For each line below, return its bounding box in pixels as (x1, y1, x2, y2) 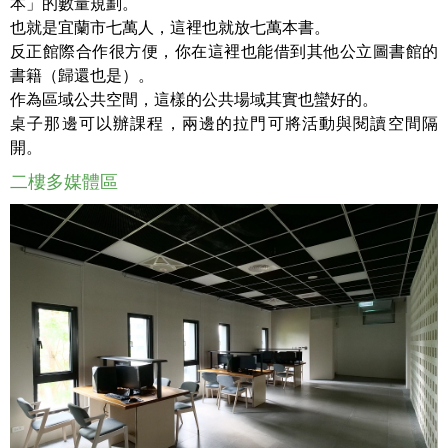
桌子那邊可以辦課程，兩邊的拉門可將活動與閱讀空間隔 (10, 115, 438, 133)
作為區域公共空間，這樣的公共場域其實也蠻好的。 (10, 91, 378, 109)
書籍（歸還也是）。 (10, 67, 154, 85)
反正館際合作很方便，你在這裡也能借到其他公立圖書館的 (10, 43, 438, 61)
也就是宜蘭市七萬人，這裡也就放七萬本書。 (10, 19, 330, 37)
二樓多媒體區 (10, 172, 118, 193)
